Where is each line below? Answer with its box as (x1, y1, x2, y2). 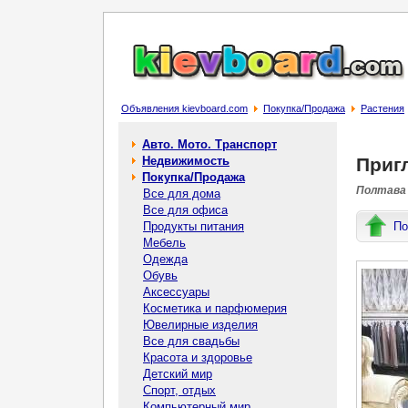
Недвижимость (142, 154, 229, 168)
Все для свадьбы (143, 334, 240, 348)
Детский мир (143, 367, 212, 381)
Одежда (143, 252, 188, 266)
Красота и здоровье (143, 351, 252, 364)
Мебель (143, 236, 186, 250)
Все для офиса (143, 203, 228, 217)
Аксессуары (143, 285, 209, 299)
